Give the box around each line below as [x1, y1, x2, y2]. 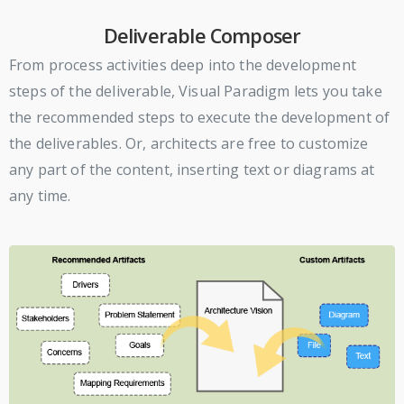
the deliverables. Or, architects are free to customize [9, 133, 369, 153]
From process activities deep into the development [9, 54, 356, 75]
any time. [9, 185, 71, 206]
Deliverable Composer [103, 22, 301, 49]
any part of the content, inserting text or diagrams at [9, 159, 375, 179]
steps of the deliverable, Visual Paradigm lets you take [9, 80, 382, 101]
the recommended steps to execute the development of [9, 106, 390, 127]
